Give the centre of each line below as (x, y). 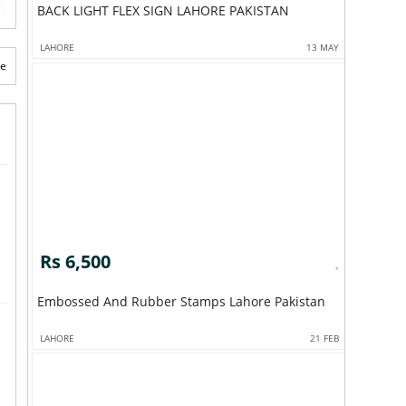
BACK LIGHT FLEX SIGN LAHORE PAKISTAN (163, 11)
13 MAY (323, 48)
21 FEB (325, 338)
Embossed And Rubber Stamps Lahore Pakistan (181, 301)
